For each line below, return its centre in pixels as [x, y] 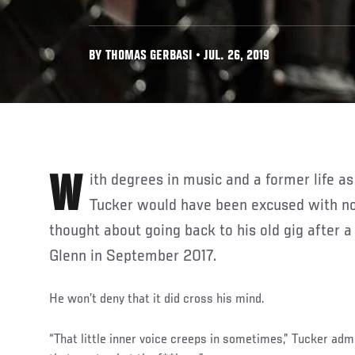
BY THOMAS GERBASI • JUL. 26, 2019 [179, 56]
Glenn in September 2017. [133, 256]
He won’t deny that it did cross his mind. [157, 299]
